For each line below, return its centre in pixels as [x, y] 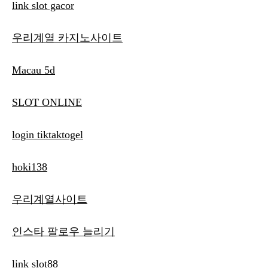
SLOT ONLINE [47, 103]
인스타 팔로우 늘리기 [63, 232]
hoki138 [30, 167]
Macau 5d [33, 70]
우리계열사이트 [50, 200]
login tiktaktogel [48, 135]
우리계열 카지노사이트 [67, 38]
